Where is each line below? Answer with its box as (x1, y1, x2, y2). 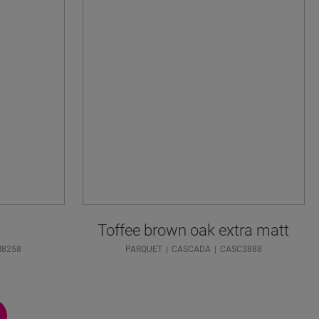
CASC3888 (219, 244, 262, 255)
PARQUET (125, 244, 162, 255)
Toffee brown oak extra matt (98, 221, 290, 240)
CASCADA (171, 244, 211, 255)
